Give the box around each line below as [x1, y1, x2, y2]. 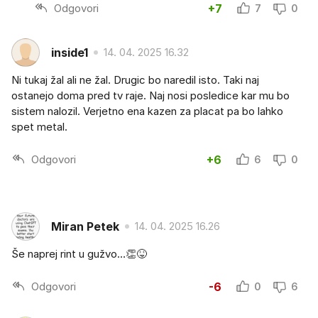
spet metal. [11, 120, 67, 134]
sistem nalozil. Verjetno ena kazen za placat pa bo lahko [11, 104, 283, 119]
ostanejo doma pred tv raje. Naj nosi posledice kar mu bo [11, 89, 290, 103]
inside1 [51, 45, 88, 60]
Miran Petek [51, 219, 119, 234]
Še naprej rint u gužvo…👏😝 [11, 247, 147, 261]
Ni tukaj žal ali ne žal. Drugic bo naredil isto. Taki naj [11, 73, 259, 87]
